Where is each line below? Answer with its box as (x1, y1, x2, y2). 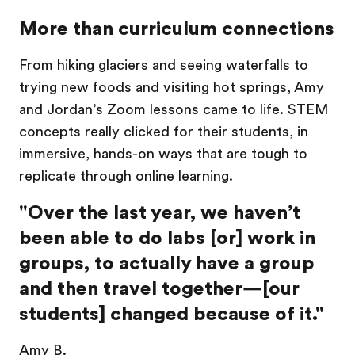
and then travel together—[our (19, 277, 300, 300)
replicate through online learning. (19, 168, 233, 184)
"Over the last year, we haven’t (19, 201, 300, 223)
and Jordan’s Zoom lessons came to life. (19, 101, 288, 117)
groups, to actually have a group (19, 252, 315, 274)
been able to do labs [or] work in (19, 227, 315, 249)
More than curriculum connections (19, 17, 334, 40)
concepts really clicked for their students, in (19, 124, 308, 139)
